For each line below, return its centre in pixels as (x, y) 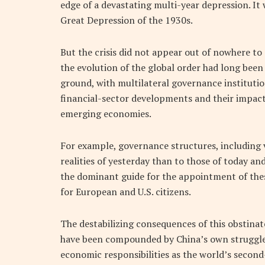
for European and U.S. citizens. (126, 192)
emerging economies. (106, 114)
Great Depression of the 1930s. (127, 20)
